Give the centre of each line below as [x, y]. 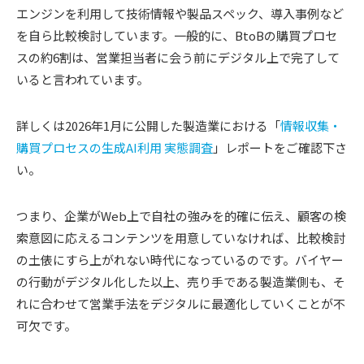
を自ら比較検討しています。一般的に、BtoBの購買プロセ [177, 35]
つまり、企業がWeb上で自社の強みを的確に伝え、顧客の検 [181, 215]
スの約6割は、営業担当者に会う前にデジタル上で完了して [178, 57]
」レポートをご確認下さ [280, 147]
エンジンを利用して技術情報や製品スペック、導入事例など [180, 13]
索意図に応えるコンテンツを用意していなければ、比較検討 [181, 237]
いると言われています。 [84, 79]
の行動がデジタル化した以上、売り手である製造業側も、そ [181, 281]
